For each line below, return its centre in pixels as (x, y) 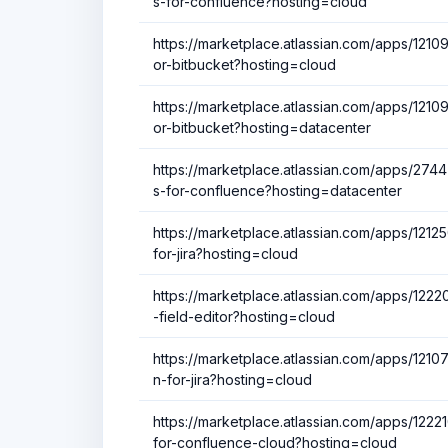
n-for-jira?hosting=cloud (232, 379)
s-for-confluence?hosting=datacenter (277, 190)
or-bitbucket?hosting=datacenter (262, 127)
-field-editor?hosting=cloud (244, 316)
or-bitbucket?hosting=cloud (244, 64)
